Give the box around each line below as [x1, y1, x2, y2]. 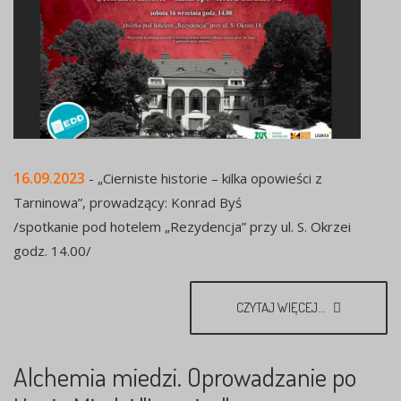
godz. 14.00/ [13, 241, 91, 260]
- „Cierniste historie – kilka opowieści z [89, 168, 322, 187]
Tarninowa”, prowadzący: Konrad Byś [13, 192, 242, 211]
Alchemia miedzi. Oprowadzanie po [13, 359, 356, 393]
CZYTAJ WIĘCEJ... [236, 298, 328, 316]
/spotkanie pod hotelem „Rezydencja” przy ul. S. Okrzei [13, 217, 351, 235]
